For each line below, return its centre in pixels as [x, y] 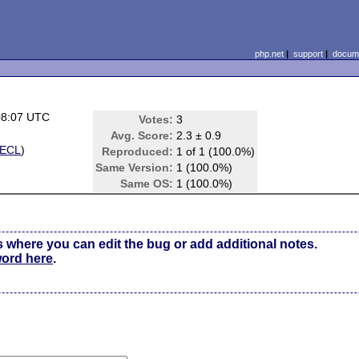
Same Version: [135, 167]
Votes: [156, 119]
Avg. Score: [142, 135]
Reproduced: [138, 151]
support [308, 54]
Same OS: [147, 184]
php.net [269, 54]
